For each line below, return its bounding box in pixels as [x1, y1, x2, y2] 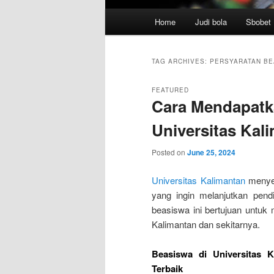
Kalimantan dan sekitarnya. [152, 217, 260, 231]
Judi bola [194, 16, 227, 28]
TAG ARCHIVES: [152, 57, 210, 66]
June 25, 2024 [187, 147, 235, 158]
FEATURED [152, 86, 189, 95]
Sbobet [246, 16, 272, 28]
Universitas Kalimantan [152, 173, 245, 187]
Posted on [152, 147, 187, 158]
